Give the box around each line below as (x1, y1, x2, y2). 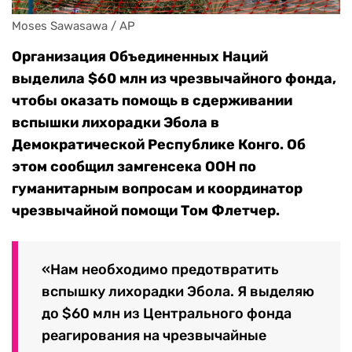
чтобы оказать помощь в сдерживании (12, 92, 292, 110)
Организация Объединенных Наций (12, 48, 268, 66)
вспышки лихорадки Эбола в (12, 114, 219, 132)
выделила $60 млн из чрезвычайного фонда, (12, 70, 336, 88)
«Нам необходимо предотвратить (42, 260, 279, 278)
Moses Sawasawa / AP (12, 19, 135, 34)
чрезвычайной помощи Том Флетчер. (12, 202, 280, 220)
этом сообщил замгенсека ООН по (12, 158, 256, 176)
